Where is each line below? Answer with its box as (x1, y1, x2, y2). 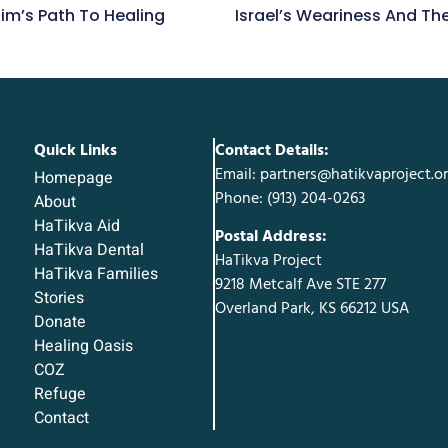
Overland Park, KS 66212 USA (214, 297, 409, 320)
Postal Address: (214, 225, 327, 248)
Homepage (34, 166, 114, 191)
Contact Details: (214, 138, 329, 161)
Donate (34, 310, 87, 335)
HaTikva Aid (34, 214, 121, 239)
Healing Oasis (34, 334, 134, 359)
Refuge (34, 382, 87, 407)
